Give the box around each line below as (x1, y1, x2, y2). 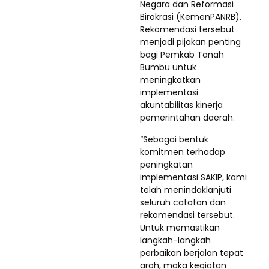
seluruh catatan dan (140, 196, 226, 208)
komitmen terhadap (140, 145, 225, 158)
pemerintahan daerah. (140, 111, 235, 124)
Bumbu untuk (140, 61, 196, 73)
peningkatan (140, 158, 193, 171)
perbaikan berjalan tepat (140, 246, 243, 259)
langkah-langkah (140, 234, 211, 246)
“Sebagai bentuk (140, 133, 208, 145)
